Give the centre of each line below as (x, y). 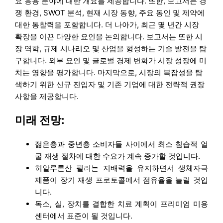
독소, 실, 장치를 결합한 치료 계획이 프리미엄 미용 (121, 204)
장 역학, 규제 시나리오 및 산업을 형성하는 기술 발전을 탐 (111, 49)
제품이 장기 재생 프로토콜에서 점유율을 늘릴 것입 (121, 180)
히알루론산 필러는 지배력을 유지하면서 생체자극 (121, 168)
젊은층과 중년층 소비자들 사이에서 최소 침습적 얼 (121, 144)
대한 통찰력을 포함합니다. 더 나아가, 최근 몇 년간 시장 (107, 25)
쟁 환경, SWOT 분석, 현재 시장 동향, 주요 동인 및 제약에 (110, 13)
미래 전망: (40, 120)
